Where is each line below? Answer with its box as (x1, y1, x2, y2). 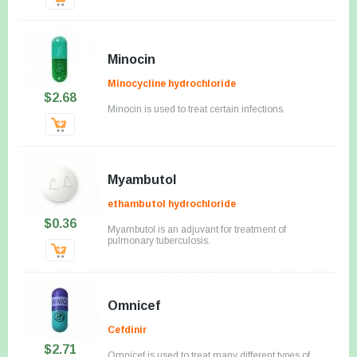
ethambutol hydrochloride (108, 198, 236, 210)
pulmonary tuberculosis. (108, 234, 210, 246)
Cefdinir (108, 324, 147, 335)
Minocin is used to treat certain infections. (108, 103, 285, 115)
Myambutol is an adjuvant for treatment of (108, 223, 286, 235)
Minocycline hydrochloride (108, 77, 236, 89)
